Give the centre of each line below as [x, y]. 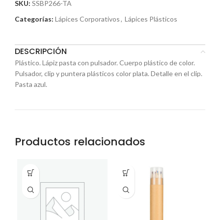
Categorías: [34, 19]
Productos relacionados [80, 142]
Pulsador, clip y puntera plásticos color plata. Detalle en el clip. [109, 73]
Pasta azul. [31, 84]
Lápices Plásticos [151, 19]
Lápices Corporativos [87, 19]
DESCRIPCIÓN [41, 51]
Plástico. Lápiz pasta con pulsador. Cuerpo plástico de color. [105, 63]
